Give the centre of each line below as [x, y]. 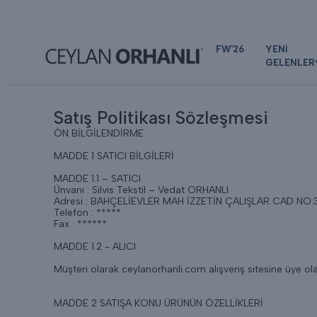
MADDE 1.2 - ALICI [95, 247]
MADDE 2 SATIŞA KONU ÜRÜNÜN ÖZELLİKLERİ [158, 303]
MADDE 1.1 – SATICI [97, 179]
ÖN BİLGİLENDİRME [99, 133]
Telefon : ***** [87, 213]
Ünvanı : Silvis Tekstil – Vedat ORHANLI [141, 190]
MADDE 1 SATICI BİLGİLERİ [114, 156]
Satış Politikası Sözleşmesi [161, 117]
